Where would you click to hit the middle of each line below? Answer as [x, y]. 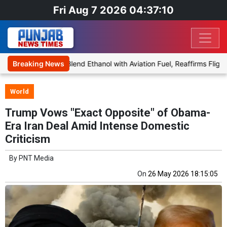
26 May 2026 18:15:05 [183, 174]
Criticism [28, 139]
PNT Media [36, 158]
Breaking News [39, 64]
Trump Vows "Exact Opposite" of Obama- [108, 113]
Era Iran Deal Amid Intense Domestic [97, 126]
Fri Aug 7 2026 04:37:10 [113, 10]
